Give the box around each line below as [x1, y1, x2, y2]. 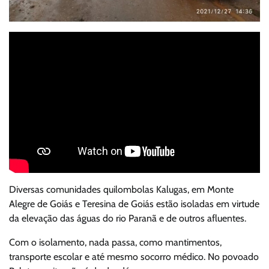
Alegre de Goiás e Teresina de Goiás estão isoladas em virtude [9, 198, 259, 210]
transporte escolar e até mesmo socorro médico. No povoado [9, 250, 259, 262]
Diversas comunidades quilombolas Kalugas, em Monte [9, 183, 234, 195]
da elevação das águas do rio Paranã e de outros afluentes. [9, 212, 246, 224]
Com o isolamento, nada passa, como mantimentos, [9, 236, 222, 248]
